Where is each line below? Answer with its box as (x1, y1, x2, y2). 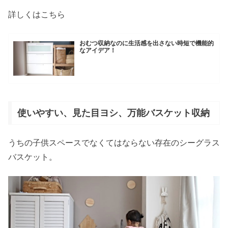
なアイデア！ (79, 47, 117, 54)
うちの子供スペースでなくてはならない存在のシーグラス (8, 138, 220, 148)
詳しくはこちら (8, 10, 65, 19)
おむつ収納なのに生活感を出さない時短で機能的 (79, 40, 214, 47)
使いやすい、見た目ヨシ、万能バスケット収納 (17, 107, 210, 118)
